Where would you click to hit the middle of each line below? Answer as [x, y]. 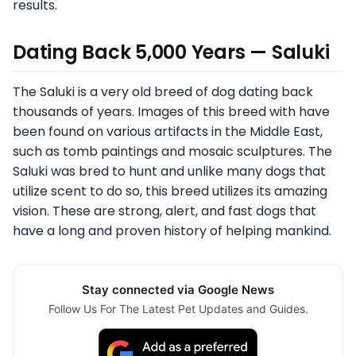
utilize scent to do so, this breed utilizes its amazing [170, 192]
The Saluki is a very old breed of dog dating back [163, 92]
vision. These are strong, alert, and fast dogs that [164, 211]
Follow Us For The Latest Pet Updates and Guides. [178, 309]
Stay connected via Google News [178, 290]
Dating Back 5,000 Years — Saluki [171, 52]
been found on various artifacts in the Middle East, [168, 132]
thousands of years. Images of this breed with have [171, 112]
